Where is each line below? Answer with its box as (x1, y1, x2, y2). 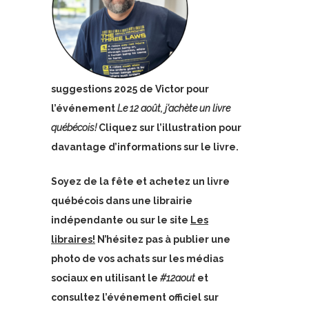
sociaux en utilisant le (51, 272, 160, 283)
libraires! (51, 234, 95, 245)
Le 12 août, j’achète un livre (117, 103, 230, 114)
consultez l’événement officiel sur (51, 292, 219, 303)
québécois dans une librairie (51, 195, 192, 206)
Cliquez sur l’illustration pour (99, 122, 241, 133)
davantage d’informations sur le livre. (51, 141, 239, 152)
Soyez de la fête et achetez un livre (51, 176, 230, 187)
